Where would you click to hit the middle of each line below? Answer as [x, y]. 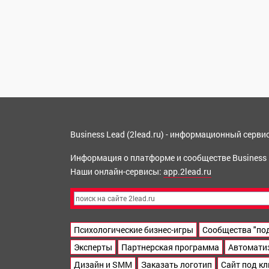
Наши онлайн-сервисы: [117, 171]
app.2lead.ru [187, 171]
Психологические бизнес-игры [134, 230]
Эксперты [93, 247]
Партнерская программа [170, 247]
